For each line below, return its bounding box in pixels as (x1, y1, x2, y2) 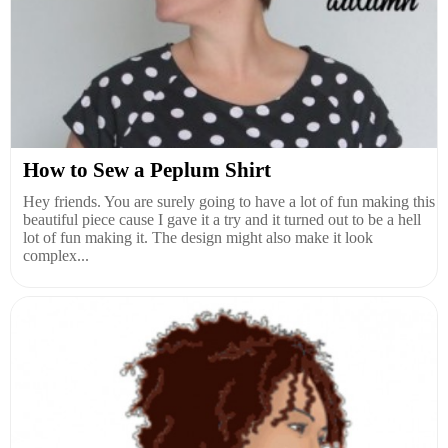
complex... (23, 247, 89, 265)
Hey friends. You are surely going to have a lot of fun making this (23, 193, 435, 211)
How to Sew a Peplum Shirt (23, 158, 271, 183)
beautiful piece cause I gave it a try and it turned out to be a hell (23, 211, 421, 229)
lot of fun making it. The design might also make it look (23, 229, 373, 247)
